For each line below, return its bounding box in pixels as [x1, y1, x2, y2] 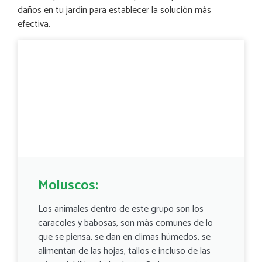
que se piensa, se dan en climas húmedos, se [38, 229, 211, 245]
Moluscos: [38, 174, 98, 196]
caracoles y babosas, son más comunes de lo [38, 215, 213, 231]
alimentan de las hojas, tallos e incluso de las [38, 243, 211, 259]
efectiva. [18, 16, 50, 33]
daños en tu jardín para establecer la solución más [18, 2, 211, 19]
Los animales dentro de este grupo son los [38, 201, 204, 217]
